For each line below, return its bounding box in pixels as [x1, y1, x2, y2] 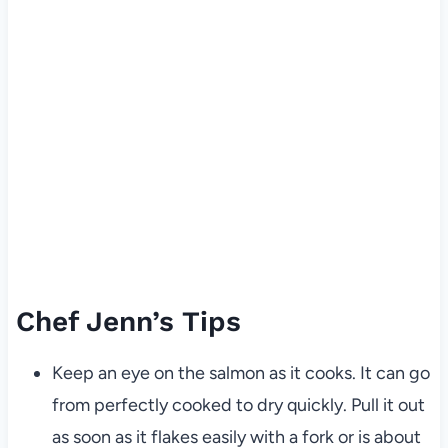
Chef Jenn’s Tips [15, 305, 241, 339]
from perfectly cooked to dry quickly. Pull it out [51, 394, 425, 417]
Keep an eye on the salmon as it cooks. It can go [51, 362, 430, 385]
